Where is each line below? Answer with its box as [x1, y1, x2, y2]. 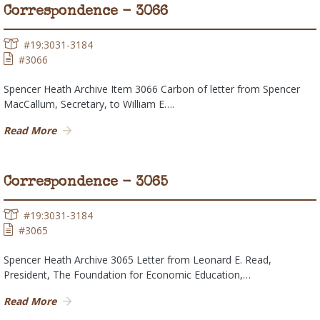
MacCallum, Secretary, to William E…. [4, 97, 174, 111]
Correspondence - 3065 [4, 176, 168, 191]
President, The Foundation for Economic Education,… [4, 268, 251, 282]
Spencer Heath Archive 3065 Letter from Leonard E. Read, [4, 253, 271, 267]
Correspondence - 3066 [4, 5, 168, 20]
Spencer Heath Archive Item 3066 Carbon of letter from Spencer [4, 82, 300, 96]
